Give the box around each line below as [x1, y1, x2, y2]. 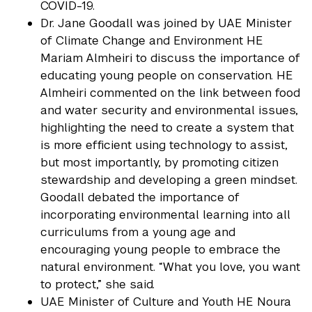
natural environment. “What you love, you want [40, 259, 301, 274]
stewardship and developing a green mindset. [40, 172, 298, 187]
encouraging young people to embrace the [40, 242, 281, 257]
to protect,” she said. [40, 276, 159, 292]
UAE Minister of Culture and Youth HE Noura [40, 294, 292, 309]
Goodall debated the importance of [40, 189, 240, 205]
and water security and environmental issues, [40, 102, 299, 118]
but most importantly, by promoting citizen [40, 155, 279, 170]
